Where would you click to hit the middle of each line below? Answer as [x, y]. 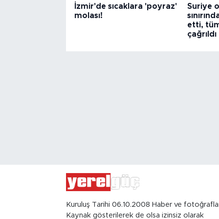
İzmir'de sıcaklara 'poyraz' [125, 6]
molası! [88, 15]
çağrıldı [202, 34]
